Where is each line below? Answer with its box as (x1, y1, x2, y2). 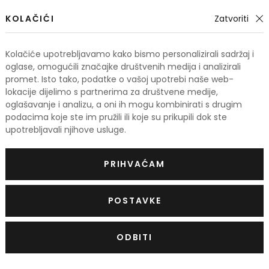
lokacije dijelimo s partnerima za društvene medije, (5, 85, 218, 98)
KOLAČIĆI (5, 12, 55, 25)
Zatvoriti (214, 13, 249, 25)
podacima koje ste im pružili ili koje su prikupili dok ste (5, 110, 227, 123)
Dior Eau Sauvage (84, 151, 157, 164)
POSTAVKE (107, 194, 162, 207)
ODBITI (116, 231, 153, 243)
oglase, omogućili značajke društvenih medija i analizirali (5, 60, 241, 73)
